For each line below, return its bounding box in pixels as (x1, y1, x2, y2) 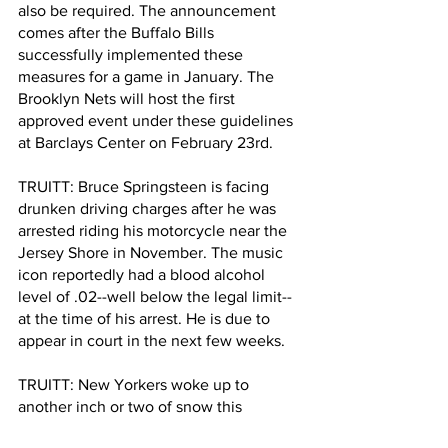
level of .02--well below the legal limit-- (18, 288, 292, 305)
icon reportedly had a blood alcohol (18, 266, 269, 283)
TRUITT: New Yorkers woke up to (18, 376, 253, 393)
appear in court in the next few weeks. (18, 332, 285, 349)
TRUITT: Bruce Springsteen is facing (18, 178, 273, 195)
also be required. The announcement (18, 2, 280, 19)
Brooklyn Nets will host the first (18, 90, 239, 107)
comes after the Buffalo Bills (18, 24, 218, 41)
